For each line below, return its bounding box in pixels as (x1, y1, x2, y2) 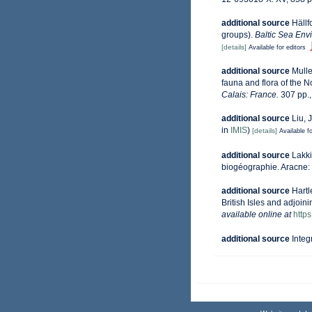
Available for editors (249, 44, 306, 51)
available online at (221, 209, 291, 219)
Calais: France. (221, 90, 279, 100)
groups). (221, 30, 255, 40)
